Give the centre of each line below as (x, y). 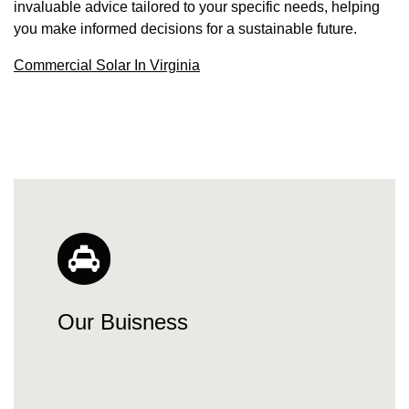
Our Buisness (123, 321)
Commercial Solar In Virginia (107, 66)
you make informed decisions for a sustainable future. (185, 29)
